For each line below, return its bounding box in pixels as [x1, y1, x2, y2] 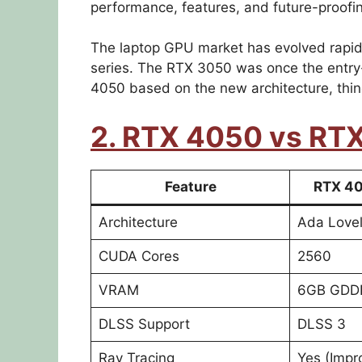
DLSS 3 [297, 315, 346, 332]
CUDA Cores [98, 247, 179, 264]
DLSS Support [98, 315, 190, 332]
